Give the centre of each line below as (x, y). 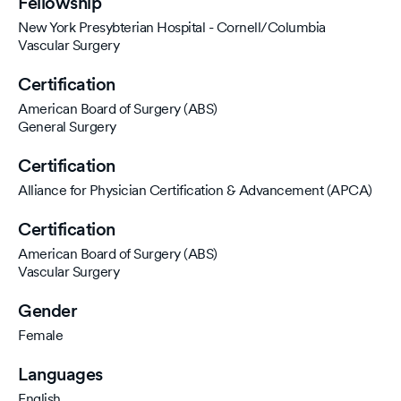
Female (40, 335)
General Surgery (67, 127)
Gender (47, 311)
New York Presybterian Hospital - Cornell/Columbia (172, 27)
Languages (60, 374)
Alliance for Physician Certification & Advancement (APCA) (195, 190)
